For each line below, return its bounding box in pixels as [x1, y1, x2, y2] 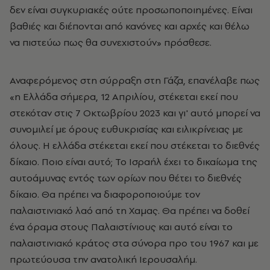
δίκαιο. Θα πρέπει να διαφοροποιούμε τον [10, 187, 200, 201]
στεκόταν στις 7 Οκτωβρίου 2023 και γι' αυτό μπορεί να [10, 106, 260, 119]
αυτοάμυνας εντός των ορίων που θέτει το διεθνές [10, 171, 242, 184]
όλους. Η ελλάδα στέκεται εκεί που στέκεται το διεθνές [10, 139, 260, 152]
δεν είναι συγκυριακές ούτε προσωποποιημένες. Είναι [10, 3, 253, 16]
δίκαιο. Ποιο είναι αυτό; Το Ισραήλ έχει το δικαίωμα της [10, 155, 257, 168]
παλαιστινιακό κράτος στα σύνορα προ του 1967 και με [10, 236, 259, 250]
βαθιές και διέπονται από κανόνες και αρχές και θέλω [10, 19, 250, 33]
